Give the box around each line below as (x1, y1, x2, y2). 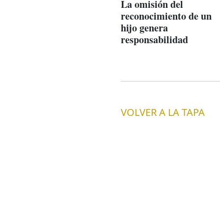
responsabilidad (120, 32, 188, 47)
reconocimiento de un (120, 8, 212, 23)
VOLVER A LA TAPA (120, 105, 205, 119)
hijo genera (120, 20, 168, 35)
